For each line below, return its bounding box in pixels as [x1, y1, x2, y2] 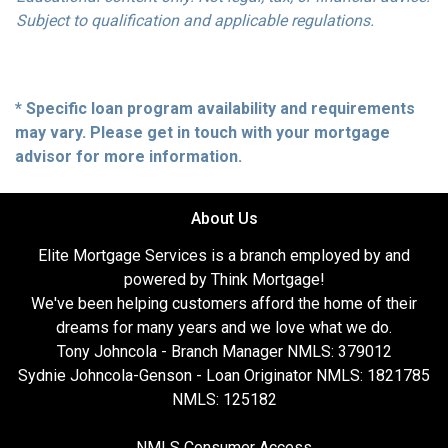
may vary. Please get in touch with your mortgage [15, 123, 390, 143]
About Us [190, 209, 258, 229]
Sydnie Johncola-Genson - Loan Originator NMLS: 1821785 [18, 366, 430, 386]
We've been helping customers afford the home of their [31, 294, 417, 314]
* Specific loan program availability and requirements [15, 99, 415, 119]
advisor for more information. [15, 147, 242, 167]
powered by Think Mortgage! [123, 270, 325, 290]
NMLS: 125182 [171, 390, 277, 410]
